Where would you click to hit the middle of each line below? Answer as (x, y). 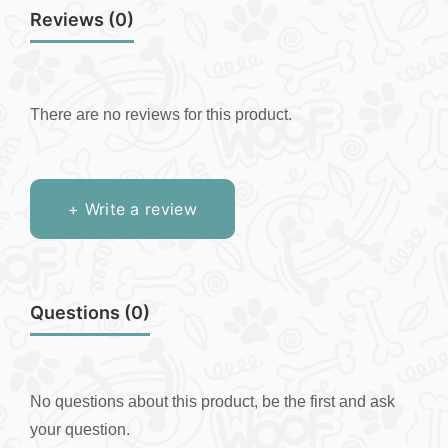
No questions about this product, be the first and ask (212, 401)
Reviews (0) (82, 19)
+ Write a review (132, 209)
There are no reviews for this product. (161, 114)
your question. (80, 429)
